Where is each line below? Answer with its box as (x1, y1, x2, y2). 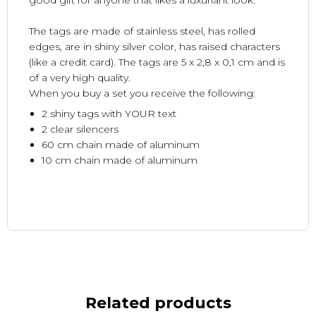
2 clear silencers (41, 123, 119, 136)
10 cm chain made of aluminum (41, 154, 197, 167)
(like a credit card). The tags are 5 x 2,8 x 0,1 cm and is (29, 56, 285, 69)
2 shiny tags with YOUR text (41, 107, 176, 121)
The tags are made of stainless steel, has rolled (29, 25, 255, 38)
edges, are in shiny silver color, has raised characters (29, 40, 280, 54)
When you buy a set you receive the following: (29, 87, 255, 100)
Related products (85, 293, 231, 312)
